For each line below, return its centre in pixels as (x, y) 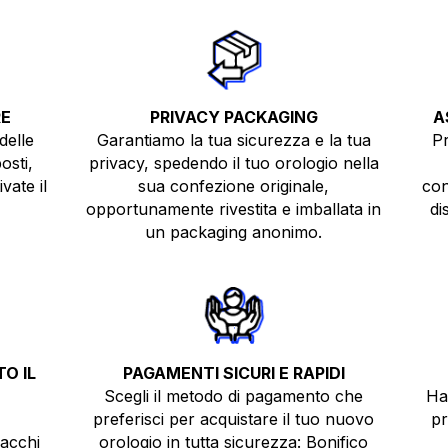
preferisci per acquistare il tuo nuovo (234, 418)
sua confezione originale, (234, 186)
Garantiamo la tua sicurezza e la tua (233, 140)
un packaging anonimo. (234, 232)
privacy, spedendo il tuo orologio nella (233, 163)
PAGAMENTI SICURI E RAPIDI (233, 372)
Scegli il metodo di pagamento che (234, 395)
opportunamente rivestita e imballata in (234, 209)
